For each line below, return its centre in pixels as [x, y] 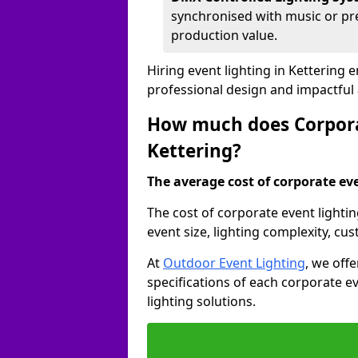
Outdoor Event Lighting [234, 263]
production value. [224, 35]
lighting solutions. [201, 301]
